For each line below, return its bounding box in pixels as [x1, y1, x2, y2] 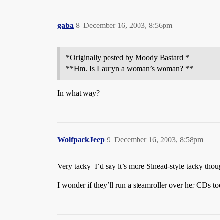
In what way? [57, 89, 100, 97]
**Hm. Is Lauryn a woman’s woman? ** [66, 64, 193, 73]
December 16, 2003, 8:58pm [114, 136, 203, 144]
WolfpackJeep [57, 136, 105, 144]
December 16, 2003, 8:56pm [83, 21, 172, 29]
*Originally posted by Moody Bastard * [66, 54, 189, 62]
